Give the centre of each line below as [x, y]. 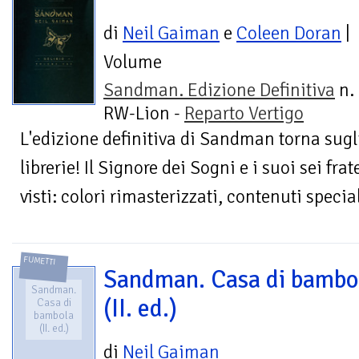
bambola [54, 316]
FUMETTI [40, 261]
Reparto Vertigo [244, 114]
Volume [133, 63]
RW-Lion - [144, 114]
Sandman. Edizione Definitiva [219, 91]
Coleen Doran [289, 34]
